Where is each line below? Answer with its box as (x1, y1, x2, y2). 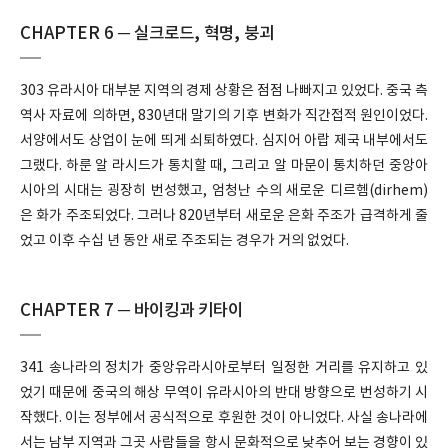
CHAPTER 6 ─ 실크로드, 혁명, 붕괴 (20, 24, 274, 44)
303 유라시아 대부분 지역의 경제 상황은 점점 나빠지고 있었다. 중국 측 (20, 83, 428, 99)
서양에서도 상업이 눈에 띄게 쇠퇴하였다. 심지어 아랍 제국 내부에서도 (20, 133, 428, 149)
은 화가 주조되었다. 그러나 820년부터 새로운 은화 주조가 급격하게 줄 (20, 208, 428, 224)
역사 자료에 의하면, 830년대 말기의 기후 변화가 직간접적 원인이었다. (20, 108, 428, 124)
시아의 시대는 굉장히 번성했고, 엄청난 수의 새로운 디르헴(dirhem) (20, 183, 428, 199)
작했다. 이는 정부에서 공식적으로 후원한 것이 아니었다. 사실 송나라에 (20, 410, 428, 426)
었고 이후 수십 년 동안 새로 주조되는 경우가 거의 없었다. (20, 233, 349, 249)
